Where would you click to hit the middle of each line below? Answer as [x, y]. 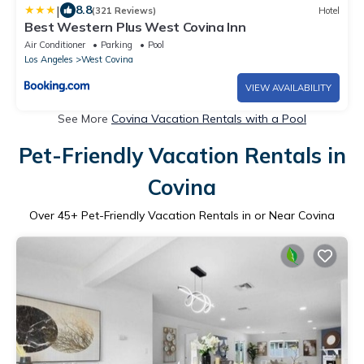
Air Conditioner [55, 45]
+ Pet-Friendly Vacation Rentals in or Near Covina [203, 216]
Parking [117, 45]
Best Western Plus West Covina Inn [135, 27]
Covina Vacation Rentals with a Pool [209, 119]
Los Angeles [49, 60]
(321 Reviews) [124, 10]
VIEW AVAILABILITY [288, 88]
